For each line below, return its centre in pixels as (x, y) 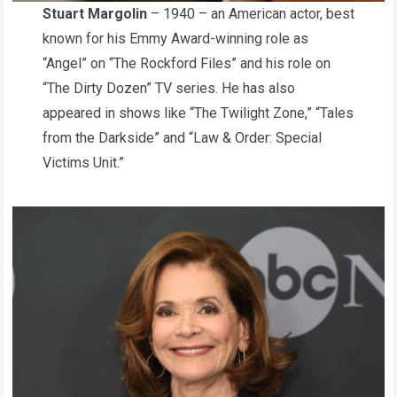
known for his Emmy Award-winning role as (175, 38)
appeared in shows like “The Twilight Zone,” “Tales (198, 113)
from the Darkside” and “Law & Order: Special (182, 137)
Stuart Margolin (95, 13)
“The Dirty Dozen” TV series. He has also (169, 88)
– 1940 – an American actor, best (251, 13)
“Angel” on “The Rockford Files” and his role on (187, 63)
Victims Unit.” (83, 162)
